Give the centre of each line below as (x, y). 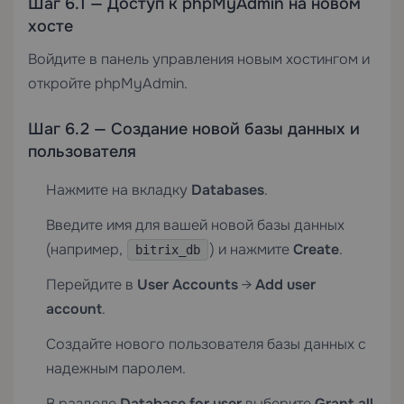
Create (316, 249)
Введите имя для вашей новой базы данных (195, 225)
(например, (86, 249)
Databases (228, 190)
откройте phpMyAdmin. (108, 83)
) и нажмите (252, 249)
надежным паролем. (116, 368)
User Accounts (188, 285)
